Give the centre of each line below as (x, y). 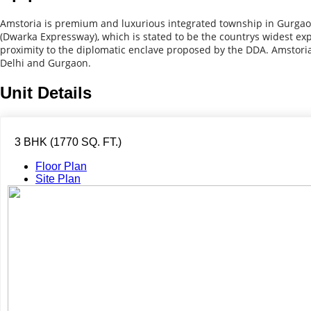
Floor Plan (61, 166)
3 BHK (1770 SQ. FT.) (68, 142)
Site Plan (58, 178)
